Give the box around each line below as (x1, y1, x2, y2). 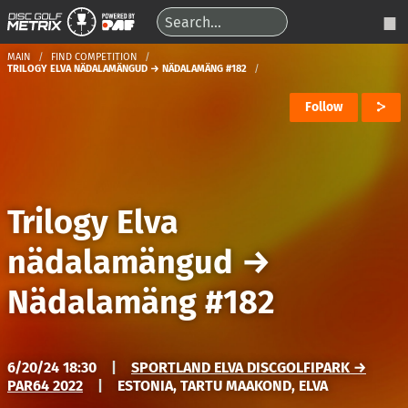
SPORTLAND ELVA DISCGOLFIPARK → (131, 359, 366, 376)
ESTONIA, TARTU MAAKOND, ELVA (117, 377, 328, 394)
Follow (305, 99, 342, 115)
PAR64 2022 (7, 377, 83, 394)
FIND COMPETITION (51, 51, 138, 63)
